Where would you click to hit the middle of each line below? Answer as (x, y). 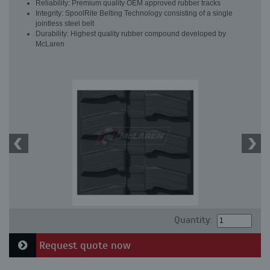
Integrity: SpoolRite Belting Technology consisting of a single (134, 13)
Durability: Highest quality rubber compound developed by (131, 34)
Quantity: (193, 220)
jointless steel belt (65, 24)
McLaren (50, 44)
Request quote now (83, 245)
